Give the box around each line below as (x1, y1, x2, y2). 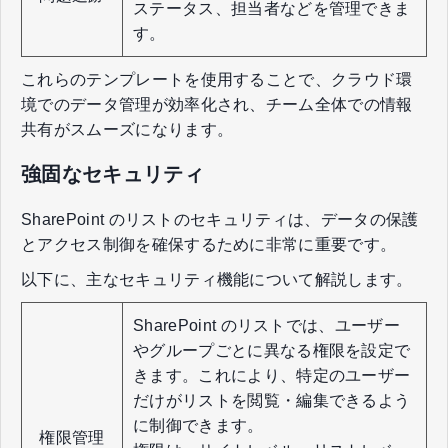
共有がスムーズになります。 (21, 120, 234, 138)
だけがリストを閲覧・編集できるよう (133, 391, 411, 409)
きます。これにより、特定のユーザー (133, 366, 411, 384)
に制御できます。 (133, 416, 264, 434)
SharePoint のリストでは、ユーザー (133, 316, 401, 334)
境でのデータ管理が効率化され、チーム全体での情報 (21, 95, 413, 113)
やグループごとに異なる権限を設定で (133, 341, 411, 359)
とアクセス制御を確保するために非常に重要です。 (21, 235, 397, 253)
